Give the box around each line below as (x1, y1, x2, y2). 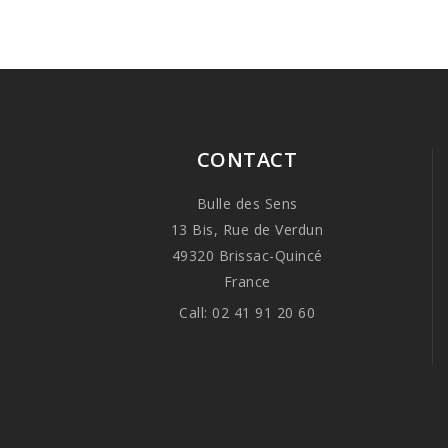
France (223, 272, 271, 292)
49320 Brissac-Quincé (171, 246, 323, 266)
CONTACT (196, 146, 298, 174)
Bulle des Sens (196, 194, 298, 214)
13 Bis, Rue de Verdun (170, 220, 324, 240)
